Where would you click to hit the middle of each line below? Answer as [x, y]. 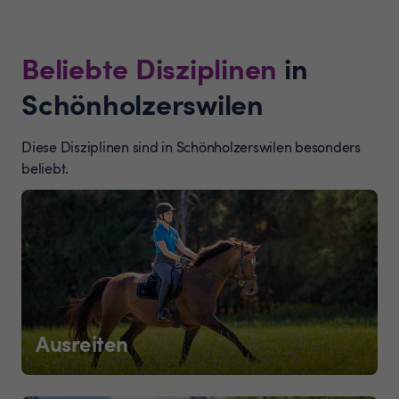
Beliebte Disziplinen [149, 67]
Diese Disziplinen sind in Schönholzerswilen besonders [191, 147]
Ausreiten [82, 342]
